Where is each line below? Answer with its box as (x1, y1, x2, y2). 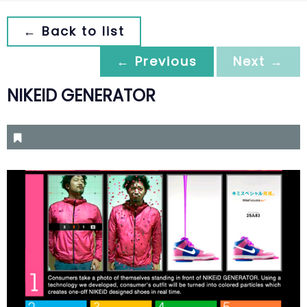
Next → (233, 53, 284, 70)
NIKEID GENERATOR (7, 84, 156, 107)
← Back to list (23, 23, 125, 40)
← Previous (116, 53, 197, 70)
